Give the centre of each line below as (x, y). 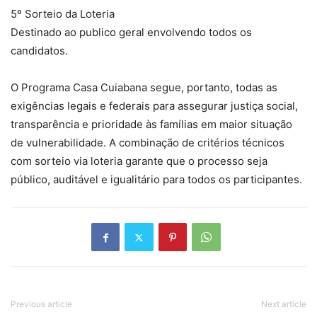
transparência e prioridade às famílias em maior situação (151, 125)
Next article (284, 304)
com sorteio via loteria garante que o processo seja (139, 161)
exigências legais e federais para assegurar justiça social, (154, 106)
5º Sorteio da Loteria (63, 14)
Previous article (41, 304)
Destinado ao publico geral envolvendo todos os (131, 33)
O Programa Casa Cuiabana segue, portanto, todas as (144, 88)
